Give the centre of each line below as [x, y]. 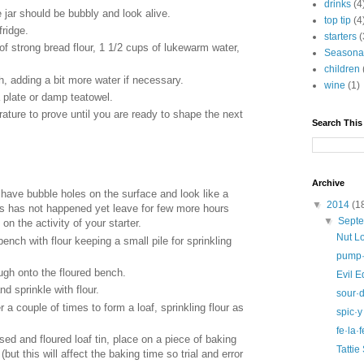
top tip [338, 20]
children [342, 69]
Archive [328, 183]
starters [340, 37]
